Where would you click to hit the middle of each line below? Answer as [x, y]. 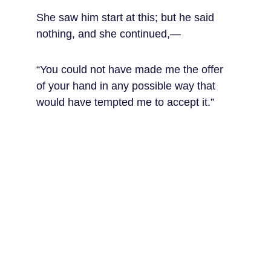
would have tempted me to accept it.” [125, 102]
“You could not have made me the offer [131, 70]
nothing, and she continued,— [109, 34]
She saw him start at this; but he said [127, 18]
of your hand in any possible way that [127, 86]
